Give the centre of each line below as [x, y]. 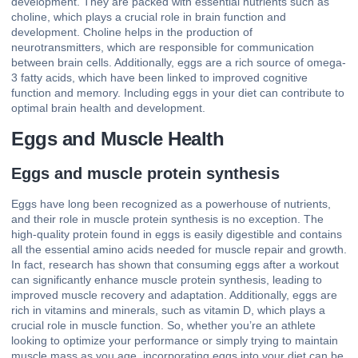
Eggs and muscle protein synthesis [145, 173]
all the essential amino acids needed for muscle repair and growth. [179, 249]
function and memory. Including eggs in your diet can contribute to [178, 93]
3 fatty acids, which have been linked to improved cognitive [159, 78]
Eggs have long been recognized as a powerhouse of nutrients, [171, 203]
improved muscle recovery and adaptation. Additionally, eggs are [174, 294]
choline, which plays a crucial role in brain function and [149, 17]
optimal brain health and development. [108, 108]
